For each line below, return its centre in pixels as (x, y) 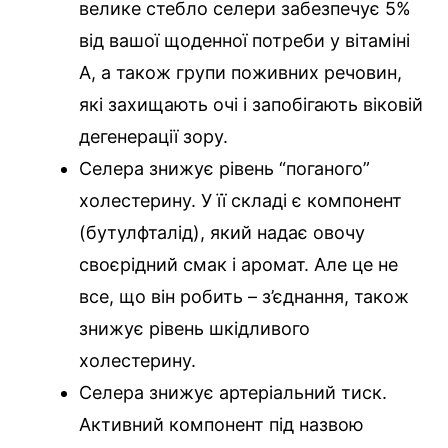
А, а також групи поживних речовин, (240, 73)
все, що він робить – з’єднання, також (244, 297)
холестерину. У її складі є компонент (240, 201)
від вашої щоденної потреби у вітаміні (244, 41)
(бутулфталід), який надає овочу (222, 233)
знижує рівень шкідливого (194, 329)
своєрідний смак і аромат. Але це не (238, 265)
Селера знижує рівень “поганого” (224, 169)
